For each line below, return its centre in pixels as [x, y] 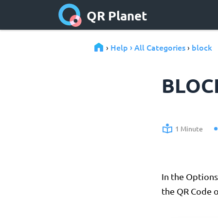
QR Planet [117, 15]
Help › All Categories [148, 47]
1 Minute [189, 129]
